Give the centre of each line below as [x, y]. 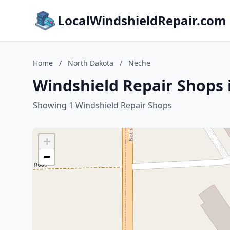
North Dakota [91, 63]
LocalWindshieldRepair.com [142, 20]
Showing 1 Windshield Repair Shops [102, 105]
